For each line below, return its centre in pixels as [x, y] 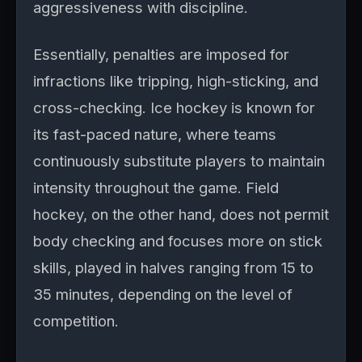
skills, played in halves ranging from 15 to [173, 267]
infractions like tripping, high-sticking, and [176, 81]
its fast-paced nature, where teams [155, 134]
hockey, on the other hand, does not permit [181, 214]
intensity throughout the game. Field [156, 187]
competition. [76, 321]
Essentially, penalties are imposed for [161, 54]
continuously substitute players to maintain [179, 161]
